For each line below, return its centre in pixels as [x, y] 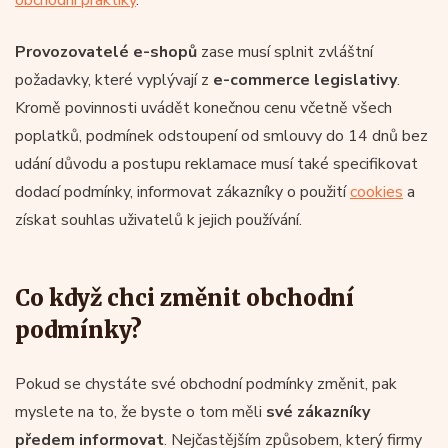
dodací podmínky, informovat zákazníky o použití [182, 191]
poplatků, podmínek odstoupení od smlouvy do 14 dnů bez [221, 135]
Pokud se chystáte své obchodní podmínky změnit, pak [206, 383]
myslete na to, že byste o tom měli [140, 411]
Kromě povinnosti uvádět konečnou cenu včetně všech [203, 107]
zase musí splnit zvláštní [285, 51]
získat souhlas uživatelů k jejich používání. [158, 219]
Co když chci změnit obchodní [184, 297]
